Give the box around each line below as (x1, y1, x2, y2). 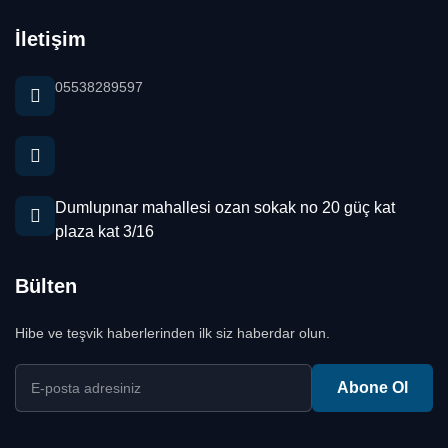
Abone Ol (337, 379, 408, 397)
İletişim (15, 28, 86, 51)
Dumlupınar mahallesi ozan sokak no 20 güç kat (55, 199, 395, 217)
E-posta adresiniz (14, 366, 138, 384)
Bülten (15, 275, 77, 298)
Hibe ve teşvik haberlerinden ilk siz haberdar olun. (15, 325, 330, 342)
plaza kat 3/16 (55, 223, 154, 241)
